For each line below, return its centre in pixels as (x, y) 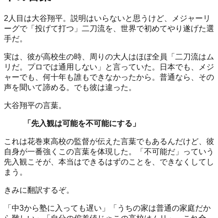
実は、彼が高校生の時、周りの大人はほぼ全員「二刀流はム (109, 57)
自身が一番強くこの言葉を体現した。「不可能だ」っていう (109, 152)
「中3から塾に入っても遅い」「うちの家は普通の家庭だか (107, 208)
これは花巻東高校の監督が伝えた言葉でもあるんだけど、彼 (109, 142)
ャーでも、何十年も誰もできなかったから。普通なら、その (109, 77)
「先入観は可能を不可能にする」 (82, 124)
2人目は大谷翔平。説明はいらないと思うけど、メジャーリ (107, 18)
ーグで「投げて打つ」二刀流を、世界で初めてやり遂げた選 (109, 29)
